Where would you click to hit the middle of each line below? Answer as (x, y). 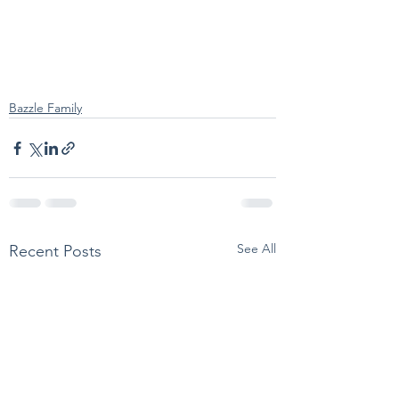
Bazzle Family (45, 108)
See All (256, 248)
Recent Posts (55, 251)
